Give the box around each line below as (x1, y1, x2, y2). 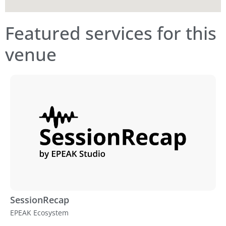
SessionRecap (10, 194, 69, 206)
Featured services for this (5, 21, 216, 45)
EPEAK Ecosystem (10, 208, 69, 218)
